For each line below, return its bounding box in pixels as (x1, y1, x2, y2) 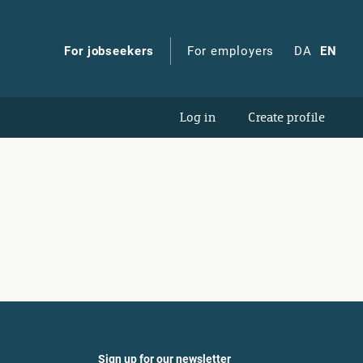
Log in (180, 109, 216, 125)
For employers (186, 44, 275, 58)
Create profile (248, 109, 325, 125)
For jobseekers (64, 44, 154, 58)
